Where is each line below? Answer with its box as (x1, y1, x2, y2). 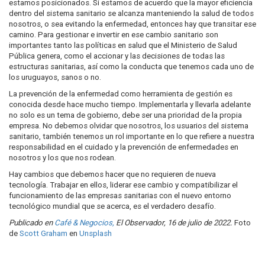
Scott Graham (20, 229, 67, 238)
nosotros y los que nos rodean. (9, 153, 116, 162)
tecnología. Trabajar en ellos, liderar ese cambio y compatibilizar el (9, 180, 238, 189)
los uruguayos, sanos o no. (9, 73, 101, 82)
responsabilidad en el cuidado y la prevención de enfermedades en (9, 143, 238, 151)
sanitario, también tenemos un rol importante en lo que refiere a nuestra (9, 132, 254, 141)
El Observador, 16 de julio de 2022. (114, 218, 234, 227)
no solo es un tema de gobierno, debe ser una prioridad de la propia (9, 111, 242, 119)
